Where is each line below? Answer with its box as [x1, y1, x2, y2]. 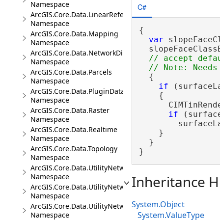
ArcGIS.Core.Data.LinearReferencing [30, 10, 149, 19]
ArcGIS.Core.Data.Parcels [30, 67, 112, 77]
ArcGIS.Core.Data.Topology [30, 144, 117, 153]
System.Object [132, 199, 185, 210]
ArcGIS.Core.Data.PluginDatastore [30, 86, 141, 96]
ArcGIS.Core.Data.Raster [30, 106, 110, 115]
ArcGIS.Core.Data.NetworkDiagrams [30, 48, 148, 57]
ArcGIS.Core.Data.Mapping [30, 29, 118, 38]
